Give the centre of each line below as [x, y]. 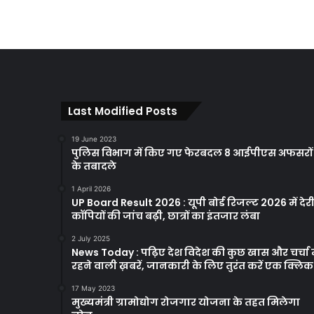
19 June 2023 [94, 138]
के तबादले [94, 166]
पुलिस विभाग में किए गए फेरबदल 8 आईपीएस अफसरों [192, 152]
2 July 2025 [91, 238]
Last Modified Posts [123, 111]
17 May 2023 [93, 288]
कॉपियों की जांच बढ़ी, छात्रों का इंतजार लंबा [166, 216]
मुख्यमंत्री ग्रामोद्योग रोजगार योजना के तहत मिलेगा [186, 302]
